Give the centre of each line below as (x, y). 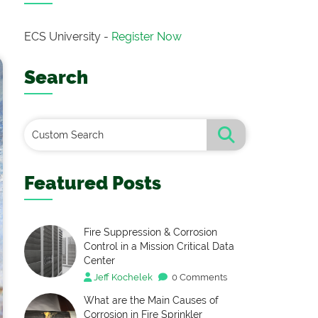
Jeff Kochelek (123, 277)
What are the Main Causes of (151, 300)
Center (99, 261)
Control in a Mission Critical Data (159, 246)
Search (56, 77)
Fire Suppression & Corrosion (150, 232)
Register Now (147, 37)
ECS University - (66, 37)
